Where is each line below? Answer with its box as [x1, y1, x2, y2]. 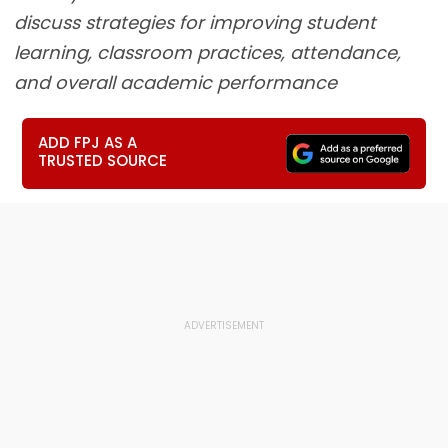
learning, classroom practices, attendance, [14, 40, 401, 65]
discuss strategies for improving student [14, 10, 376, 35]
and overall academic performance [14, 70, 337, 95]
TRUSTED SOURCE [38, 150, 168, 171]
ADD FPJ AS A [38, 132, 138, 153]
